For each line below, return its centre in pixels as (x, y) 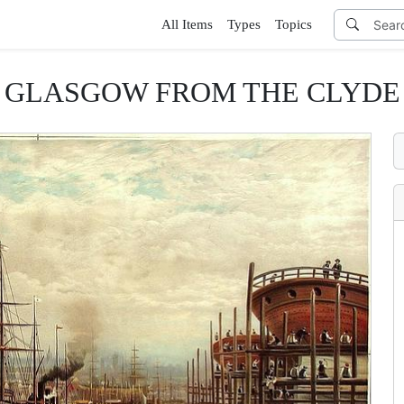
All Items (187, 24)
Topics (293, 24)
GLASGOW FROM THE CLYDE (202, 92)
